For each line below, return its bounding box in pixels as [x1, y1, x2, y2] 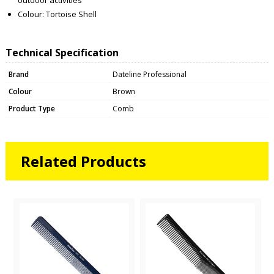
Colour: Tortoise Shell [17, 8, 97, 20]
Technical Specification [5, 45, 119, 59]
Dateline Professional [112, 68, 187, 80]
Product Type [8, 103, 55, 114]
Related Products [20, 150, 146, 171]
